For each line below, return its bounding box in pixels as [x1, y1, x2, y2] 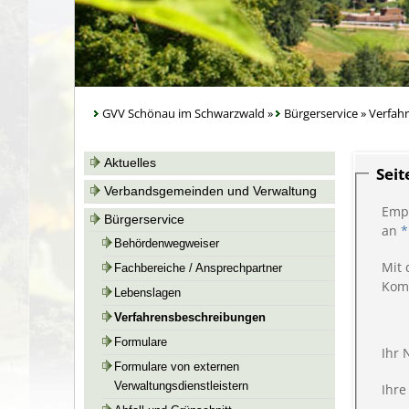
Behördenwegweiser [114, 237, 219, 250]
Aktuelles [104, 155, 156, 170]
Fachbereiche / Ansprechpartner [114, 262, 282, 275]
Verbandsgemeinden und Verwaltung [104, 184, 317, 198]
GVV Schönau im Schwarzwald [102, 106, 265, 121]
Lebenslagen [114, 287, 181, 299]
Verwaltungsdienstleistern [114, 380, 248, 393]
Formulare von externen [114, 361, 239, 373]
